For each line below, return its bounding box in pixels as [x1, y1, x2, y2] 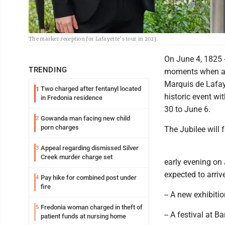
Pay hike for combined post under [41, 174, 137, 181]
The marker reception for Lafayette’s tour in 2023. [29, 36, 159, 42]
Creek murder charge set [41, 153, 113, 161]
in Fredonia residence [41, 94, 102, 101]
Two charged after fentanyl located [41, 85, 141, 92]
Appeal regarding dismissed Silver [41, 144, 139, 152]
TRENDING [29, 65, 67, 74]
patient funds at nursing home [41, 212, 126, 220]
